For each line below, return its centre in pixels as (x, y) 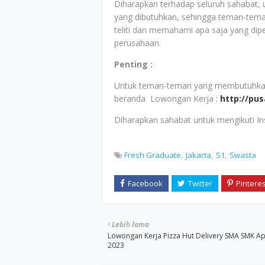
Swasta (243, 155)
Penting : (133, 64)
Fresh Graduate (153, 155)
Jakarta (198, 155)
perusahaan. (138, 43)
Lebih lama (130, 224)
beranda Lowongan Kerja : (167, 98)
